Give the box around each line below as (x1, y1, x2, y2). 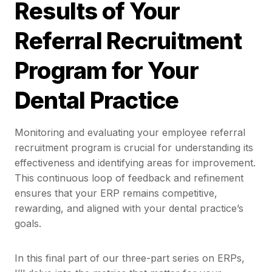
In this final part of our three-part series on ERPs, (15, 252, 245, 265)
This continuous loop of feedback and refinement (15, 172, 243, 185)
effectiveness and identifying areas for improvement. (15, 157, 256, 169)
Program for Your (15, 56, 199, 85)
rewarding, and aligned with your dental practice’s (15, 202, 243, 215)
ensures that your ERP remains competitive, (15, 187, 217, 200)
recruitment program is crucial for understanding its (15, 141, 253, 154)
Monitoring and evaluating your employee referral (15, 126, 245, 139)
